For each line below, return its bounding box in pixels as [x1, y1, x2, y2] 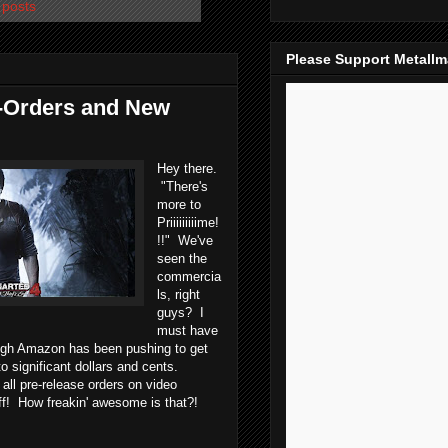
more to [157, 196, 201, 212]
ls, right [157, 286, 200, 302]
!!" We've [157, 232, 213, 248]
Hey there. [157, 160, 217, 176]
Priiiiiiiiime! [157, 214, 219, 230]
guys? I [157, 304, 204, 320]
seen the [157, 250, 207, 266]
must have [157, 322, 218, 338]
